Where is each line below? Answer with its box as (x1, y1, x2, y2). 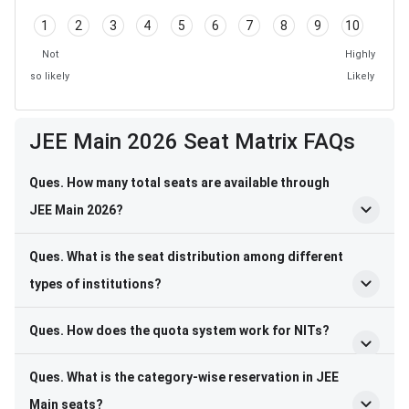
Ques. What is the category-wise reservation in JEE (29, 370, 339, 385)
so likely (30, 70, 69, 83)
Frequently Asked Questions (14, 118, 251, 141)
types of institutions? (29, 277, 162, 292)
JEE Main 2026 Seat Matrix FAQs (29, 129, 355, 155)
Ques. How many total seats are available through (29, 175, 330, 191)
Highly (345, 48, 375, 61)
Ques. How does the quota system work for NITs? (29, 323, 330, 339)
